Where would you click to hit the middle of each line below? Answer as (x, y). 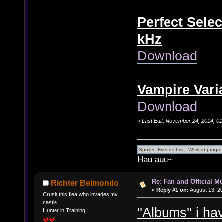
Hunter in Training (64, 210)
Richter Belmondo (85, 183)
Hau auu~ (163, 159)
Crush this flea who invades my (80, 194)
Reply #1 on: (172, 190)
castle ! (51, 202)
